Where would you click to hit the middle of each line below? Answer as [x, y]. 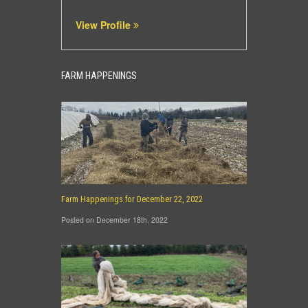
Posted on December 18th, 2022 [114, 220]
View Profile [104, 25]
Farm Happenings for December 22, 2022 [132, 200]
